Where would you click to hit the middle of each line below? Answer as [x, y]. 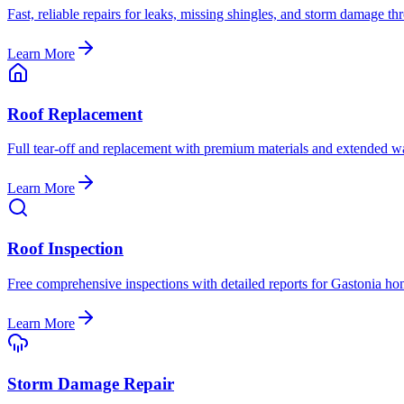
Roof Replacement [75, 114]
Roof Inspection [65, 249]
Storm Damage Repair [91, 383]
